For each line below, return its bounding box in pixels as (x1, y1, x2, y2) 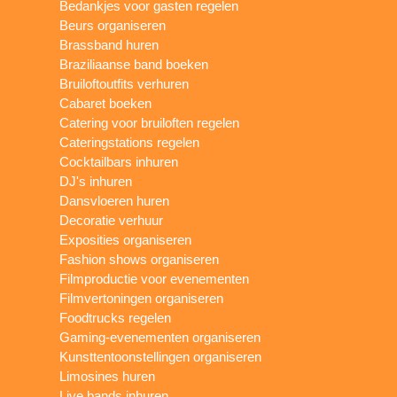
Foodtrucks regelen (59, 309, 172, 325)
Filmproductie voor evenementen (59, 270, 250, 286)
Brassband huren (59, 36, 160, 52)
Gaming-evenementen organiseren (59, 329, 261, 345)
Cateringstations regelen (59, 134, 200, 150)
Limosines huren (59, 368, 156, 384)
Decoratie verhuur (59, 212, 164, 228)
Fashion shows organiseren (59, 251, 220, 267)
